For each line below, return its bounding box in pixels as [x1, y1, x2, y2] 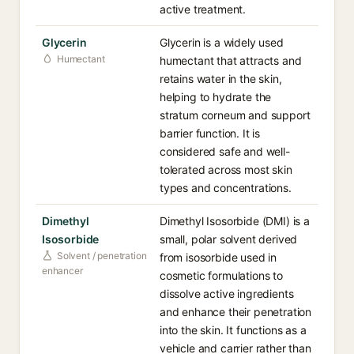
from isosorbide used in [160, 250, 277, 264]
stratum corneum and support [160, 108, 311, 122]
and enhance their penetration [160, 305, 312, 318]
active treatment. [160, 2, 247, 16]
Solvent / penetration [57, 250, 147, 262]
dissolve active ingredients [160, 287, 294, 300]
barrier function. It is [160, 126, 261, 140]
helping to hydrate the [160, 90, 272, 104]
